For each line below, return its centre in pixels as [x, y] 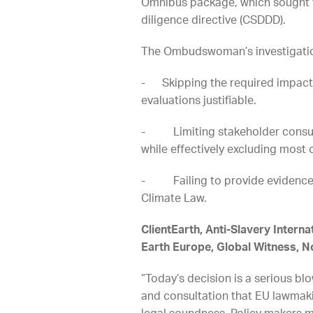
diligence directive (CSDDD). [213, 20]
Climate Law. [174, 198]
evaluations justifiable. [199, 101]
